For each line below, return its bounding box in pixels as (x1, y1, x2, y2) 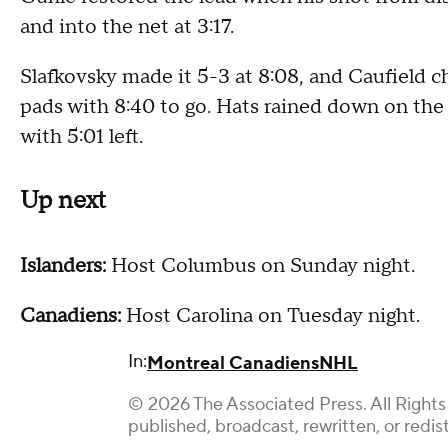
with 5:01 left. (20, 123, 143, 150)
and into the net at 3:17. (20, 13, 234, 40)
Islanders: (20, 253, 106, 280)
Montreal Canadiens (147, 352, 319, 376)
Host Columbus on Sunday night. (106, 253, 415, 280)
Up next (20, 185, 106, 217)
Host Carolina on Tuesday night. (121, 303, 420, 330)
